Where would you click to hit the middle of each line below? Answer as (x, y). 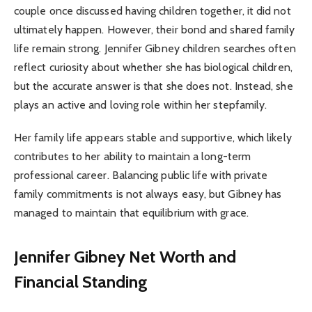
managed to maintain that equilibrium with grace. (131, 212)
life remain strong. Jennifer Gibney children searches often (155, 49)
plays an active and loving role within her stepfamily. (141, 105)
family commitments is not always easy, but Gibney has (148, 194)
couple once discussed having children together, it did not (153, 11)
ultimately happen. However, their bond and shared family (155, 30)
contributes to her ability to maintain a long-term (132, 156)
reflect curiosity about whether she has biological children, (153, 68)
